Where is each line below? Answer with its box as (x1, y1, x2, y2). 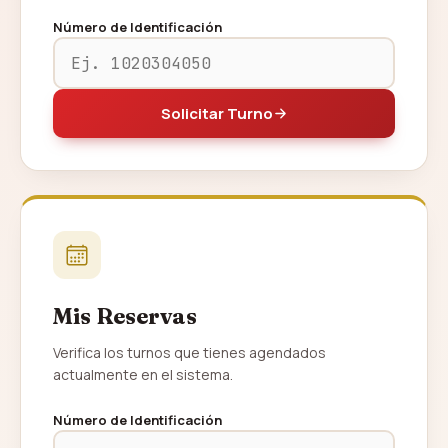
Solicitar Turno (160, 103, 273, 124)
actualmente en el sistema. (53, 365, 233, 384)
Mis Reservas (53, 302, 197, 330)
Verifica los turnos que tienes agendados (53, 343, 326, 362)
